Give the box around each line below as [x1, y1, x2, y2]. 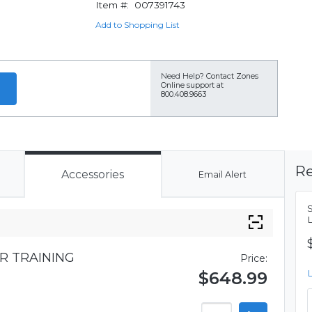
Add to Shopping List [95, 19, 180, 30]
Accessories [61, 168, 125, 181]
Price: [240, 252, 267, 265]
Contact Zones [206, 72, 258, 81]
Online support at [161, 81, 224, 90]
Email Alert [198, 169, 247, 180]
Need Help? [161, 72, 204, 81]
